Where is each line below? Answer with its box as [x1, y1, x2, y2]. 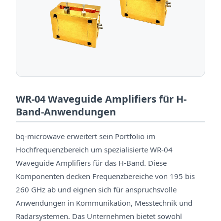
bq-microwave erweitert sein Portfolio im [16, 131, 155, 142]
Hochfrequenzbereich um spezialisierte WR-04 [16, 145, 173, 155]
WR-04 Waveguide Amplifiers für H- [16, 92, 186, 106]
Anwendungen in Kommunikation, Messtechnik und [16, 198, 192, 208]
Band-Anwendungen [16, 105, 116, 118]
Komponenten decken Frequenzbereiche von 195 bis [16, 171, 195, 182]
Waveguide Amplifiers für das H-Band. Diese [16, 158, 167, 168]
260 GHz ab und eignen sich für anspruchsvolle [16, 184, 177, 195]
